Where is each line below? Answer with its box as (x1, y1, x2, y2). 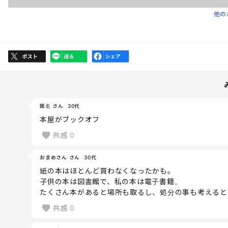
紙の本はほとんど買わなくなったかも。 (40, 166, 175, 175)
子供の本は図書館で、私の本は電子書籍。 (40, 177, 182, 186)
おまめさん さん (40, 154, 80, 160)
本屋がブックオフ (40, 115, 100, 124)
